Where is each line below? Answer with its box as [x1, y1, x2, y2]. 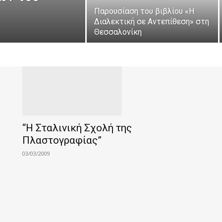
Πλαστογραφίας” [22, 134, 102, 147]
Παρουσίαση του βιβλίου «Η [94, 6, 194, 16]
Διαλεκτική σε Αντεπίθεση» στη [94, 17, 209, 26]
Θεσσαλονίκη [94, 27, 142, 37]
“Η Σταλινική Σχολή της [22, 122, 132, 134]
